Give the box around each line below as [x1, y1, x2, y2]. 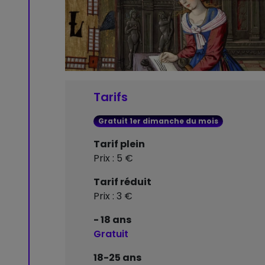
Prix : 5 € [93, 151, 133, 166]
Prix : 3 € [93, 189, 132, 203]
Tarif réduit [93, 175, 151, 189]
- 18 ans [93, 213, 131, 227]
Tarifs [93, 89, 128, 106]
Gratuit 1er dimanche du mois [98, 116, 218, 127]
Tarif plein [93, 137, 145, 151]
